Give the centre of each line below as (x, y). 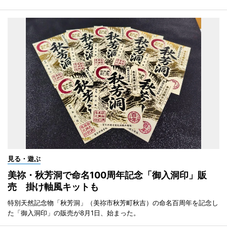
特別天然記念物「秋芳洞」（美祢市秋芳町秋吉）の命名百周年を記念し (113, 202)
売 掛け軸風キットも (53, 186)
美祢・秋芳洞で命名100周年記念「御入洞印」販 (107, 175)
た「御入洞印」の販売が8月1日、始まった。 (74, 213)
